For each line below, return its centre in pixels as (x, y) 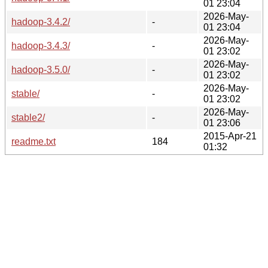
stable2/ (28, 117)
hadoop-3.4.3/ (41, 45)
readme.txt (33, 141)
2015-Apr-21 (230, 136)
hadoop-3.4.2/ (41, 22)
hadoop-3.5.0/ (41, 69)
